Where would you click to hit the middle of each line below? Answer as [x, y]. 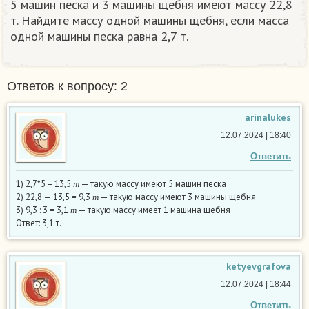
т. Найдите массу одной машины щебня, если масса [150, 21]
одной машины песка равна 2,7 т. [99, 37]
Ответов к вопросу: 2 [67, 87]
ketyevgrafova [259, 267]
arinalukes [268, 118]
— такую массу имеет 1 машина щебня [153, 210]
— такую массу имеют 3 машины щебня [177, 197]
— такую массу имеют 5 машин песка [153, 184]
